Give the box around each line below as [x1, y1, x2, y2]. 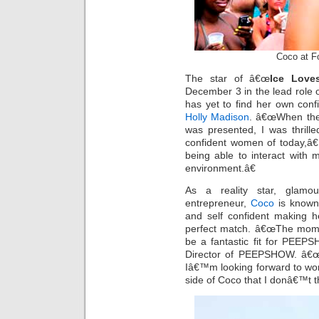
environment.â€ [185, 162, 256, 174]
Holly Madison [185, 111, 250, 123]
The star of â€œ [185, 73, 271, 85]
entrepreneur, [185, 197, 251, 209]
